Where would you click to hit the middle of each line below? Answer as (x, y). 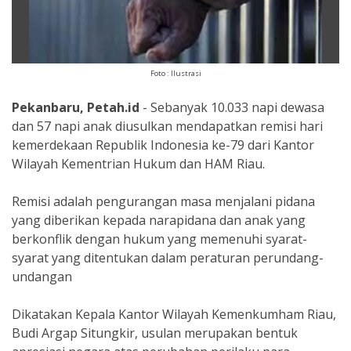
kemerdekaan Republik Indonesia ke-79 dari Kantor (163, 145)
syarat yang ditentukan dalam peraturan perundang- (168, 258)
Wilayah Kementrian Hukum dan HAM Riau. (138, 164)
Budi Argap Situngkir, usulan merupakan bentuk (155, 333)
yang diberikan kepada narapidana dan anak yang (159, 220)
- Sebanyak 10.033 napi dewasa (232, 107)
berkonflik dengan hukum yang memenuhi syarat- (159, 239)
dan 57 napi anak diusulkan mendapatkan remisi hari (167, 126)
